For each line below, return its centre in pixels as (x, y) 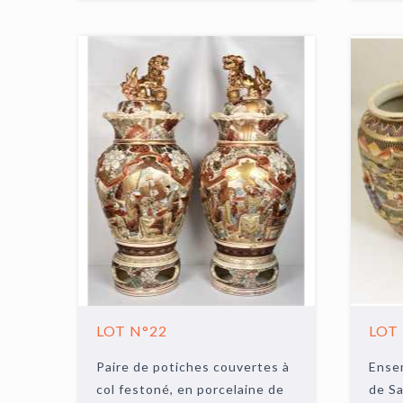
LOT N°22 (132, 331)
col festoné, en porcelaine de (191, 389)
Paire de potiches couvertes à (193, 367)
